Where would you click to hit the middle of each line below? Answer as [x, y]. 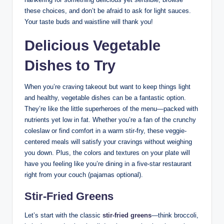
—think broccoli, [175, 215]
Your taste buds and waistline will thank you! [89, 22]
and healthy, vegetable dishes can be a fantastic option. [105, 98]
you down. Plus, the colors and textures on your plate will [107, 153]
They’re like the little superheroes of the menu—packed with [111, 109]
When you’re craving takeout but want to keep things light [107, 87]
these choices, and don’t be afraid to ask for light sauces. [108, 11]
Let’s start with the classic [63, 215]
